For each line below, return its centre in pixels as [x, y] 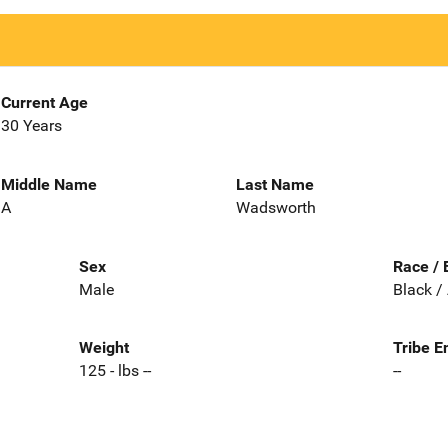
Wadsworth [276, 207]
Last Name [275, 184]
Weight [103, 348]
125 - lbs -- [114, 371]
